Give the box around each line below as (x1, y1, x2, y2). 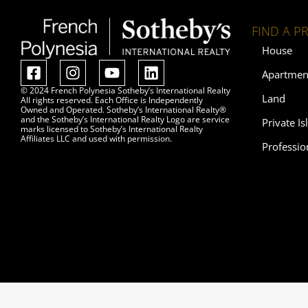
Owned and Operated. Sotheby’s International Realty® (21, 104, 226, 116)
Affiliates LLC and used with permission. (21, 133, 172, 145)
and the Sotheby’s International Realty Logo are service (21, 113, 230, 126)
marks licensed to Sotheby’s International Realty (21, 123, 203, 135)
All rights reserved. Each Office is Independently (21, 94, 203, 107)
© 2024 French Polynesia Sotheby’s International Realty (21, 85, 230, 97)
